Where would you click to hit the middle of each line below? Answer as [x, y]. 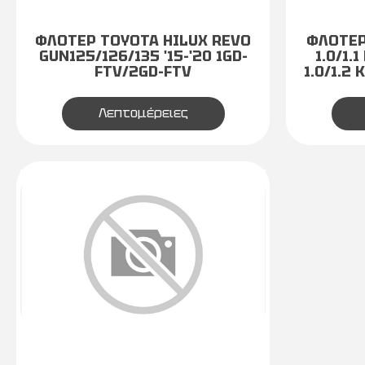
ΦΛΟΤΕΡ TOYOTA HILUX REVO [143, 40]
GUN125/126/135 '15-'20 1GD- [143, 56]
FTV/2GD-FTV [143, 71]
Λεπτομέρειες [143, 113]
